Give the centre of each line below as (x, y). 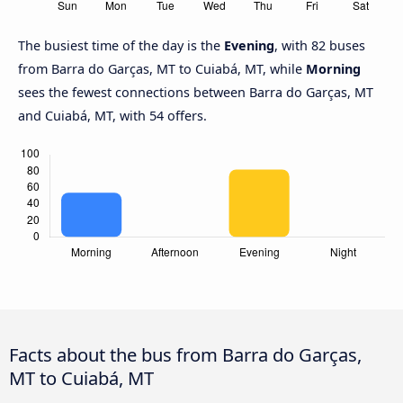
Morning (333, 69)
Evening (249, 46)
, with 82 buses (320, 46)
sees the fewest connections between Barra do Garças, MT (196, 93)
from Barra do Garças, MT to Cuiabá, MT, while (162, 69)
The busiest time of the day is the (121, 46)
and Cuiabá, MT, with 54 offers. (112, 116)
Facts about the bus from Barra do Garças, (185, 355)
